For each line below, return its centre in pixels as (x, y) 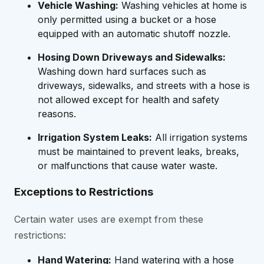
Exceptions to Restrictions (84, 192)
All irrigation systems (200, 138)
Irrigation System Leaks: (95, 138)
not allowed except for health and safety (128, 100)
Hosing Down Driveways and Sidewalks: (132, 57)
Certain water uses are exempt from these (109, 219)
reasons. (57, 114)
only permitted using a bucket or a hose (127, 20)
